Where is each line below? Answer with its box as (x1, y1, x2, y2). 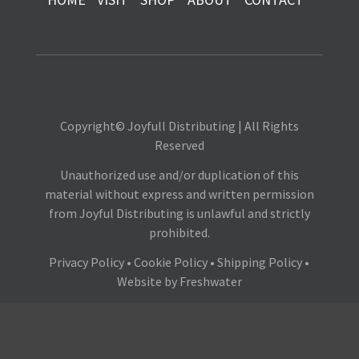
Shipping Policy (217, 254, 303, 271)
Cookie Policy (134, 254, 208, 271)
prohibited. (148, 224, 210, 241)
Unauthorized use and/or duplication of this (59, 167, 299, 184)
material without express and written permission (44, 186, 314, 203)
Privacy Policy (49, 254, 125, 271)
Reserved (154, 137, 204, 154)
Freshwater (179, 273, 242, 290)
